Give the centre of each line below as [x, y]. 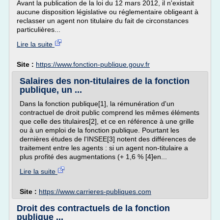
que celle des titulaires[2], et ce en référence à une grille [107, 121]
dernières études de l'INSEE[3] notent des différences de [108, 139]
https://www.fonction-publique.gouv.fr [93, 64]
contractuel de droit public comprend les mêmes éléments [110, 112]
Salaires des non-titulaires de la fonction [105, 81]
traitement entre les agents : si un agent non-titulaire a [104, 148]
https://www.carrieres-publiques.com [95, 192]
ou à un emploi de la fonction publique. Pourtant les [99, 130]
